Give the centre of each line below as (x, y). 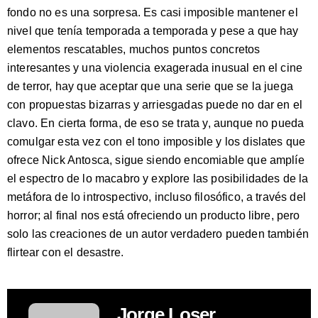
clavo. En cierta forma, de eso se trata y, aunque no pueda (156, 124)
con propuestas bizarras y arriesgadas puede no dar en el (155, 105)
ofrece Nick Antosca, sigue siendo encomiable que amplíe (156, 160)
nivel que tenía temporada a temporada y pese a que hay (153, 31)
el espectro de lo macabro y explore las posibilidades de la (158, 179)
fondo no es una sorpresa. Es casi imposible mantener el (153, 13)
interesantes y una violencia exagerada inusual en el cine (155, 68)
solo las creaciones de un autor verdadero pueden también (158, 234)
